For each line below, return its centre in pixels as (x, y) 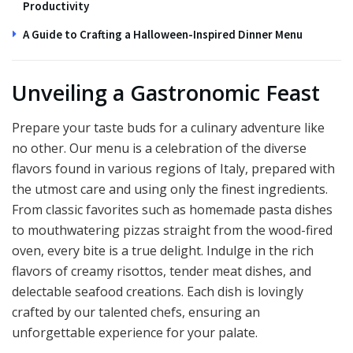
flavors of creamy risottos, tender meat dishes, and (162, 271)
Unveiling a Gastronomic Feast (166, 92)
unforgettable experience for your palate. (135, 333)
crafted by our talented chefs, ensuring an (136, 312)
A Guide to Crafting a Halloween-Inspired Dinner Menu (163, 35)
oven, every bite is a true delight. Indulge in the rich (163, 251)
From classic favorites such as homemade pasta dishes (172, 210)
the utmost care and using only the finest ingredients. (170, 190)
